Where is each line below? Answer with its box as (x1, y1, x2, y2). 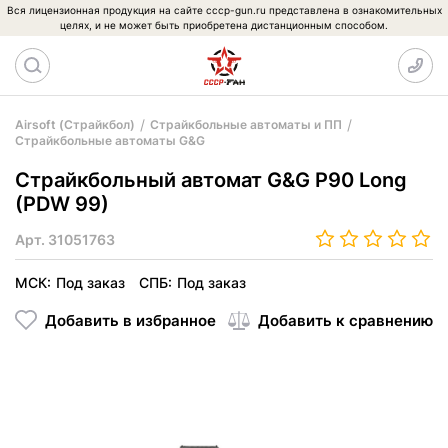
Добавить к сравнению (258, 310, 433, 330)
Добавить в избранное (45, 310, 216, 330)
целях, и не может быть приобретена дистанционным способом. (60, 19, 388, 31)
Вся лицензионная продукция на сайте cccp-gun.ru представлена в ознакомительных (6, 4, 442, 16)
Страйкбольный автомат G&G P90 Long (15, 168, 407, 192)
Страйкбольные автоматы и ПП (150, 117, 342, 132)
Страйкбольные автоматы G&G (15, 133, 205, 148)
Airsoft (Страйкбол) (15, 117, 135, 132)
